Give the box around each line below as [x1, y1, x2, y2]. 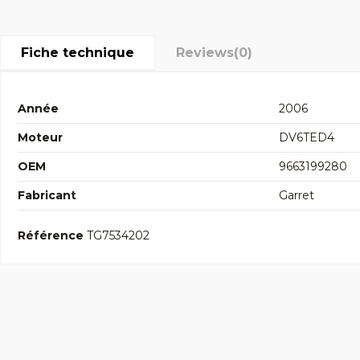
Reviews [176, 44, 234, 60]
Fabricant [18, 187, 76, 202]
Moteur [18, 129, 63, 145]
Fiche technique [21, 44, 134, 60]
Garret [279, 187, 314, 202]
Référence [18, 227, 84, 243]
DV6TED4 [279, 129, 334, 145]
